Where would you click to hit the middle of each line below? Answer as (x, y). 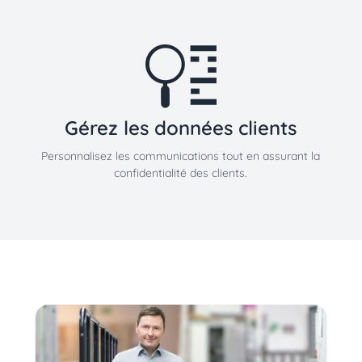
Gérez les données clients (181, 128)
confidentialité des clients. (181, 173)
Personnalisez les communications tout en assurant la (181, 156)
